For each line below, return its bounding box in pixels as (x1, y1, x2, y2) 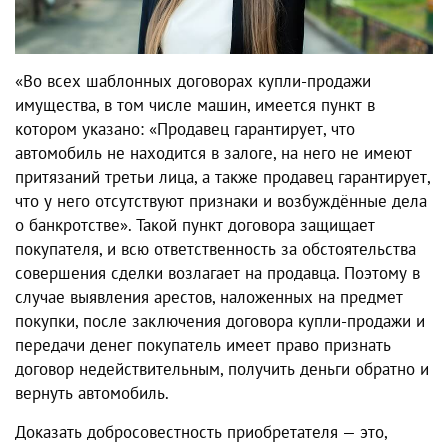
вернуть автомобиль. (15, 382, 169, 405)
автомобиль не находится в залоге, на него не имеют (15, 142, 412, 165)
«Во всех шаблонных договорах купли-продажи (15, 70, 371, 93)
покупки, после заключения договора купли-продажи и (15, 310, 425, 333)
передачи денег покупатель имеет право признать (15, 334, 391, 357)
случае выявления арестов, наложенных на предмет (15, 286, 403, 309)
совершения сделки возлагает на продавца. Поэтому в (15, 262, 420, 285)
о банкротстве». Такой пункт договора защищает (15, 214, 375, 237)
